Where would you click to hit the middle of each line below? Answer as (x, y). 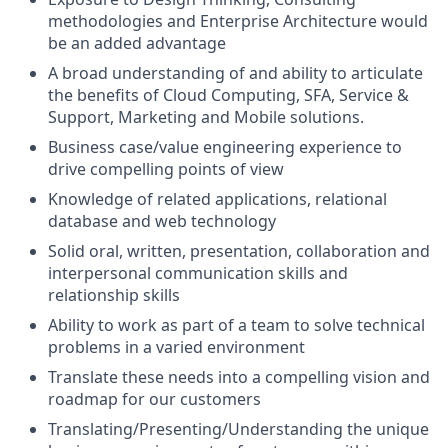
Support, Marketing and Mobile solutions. (206, 117)
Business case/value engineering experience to (225, 147)
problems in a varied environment (176, 347)
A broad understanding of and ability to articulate (235, 73)
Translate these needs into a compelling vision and (239, 377)
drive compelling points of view (166, 169)
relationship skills (114, 295)
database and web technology (162, 221)
